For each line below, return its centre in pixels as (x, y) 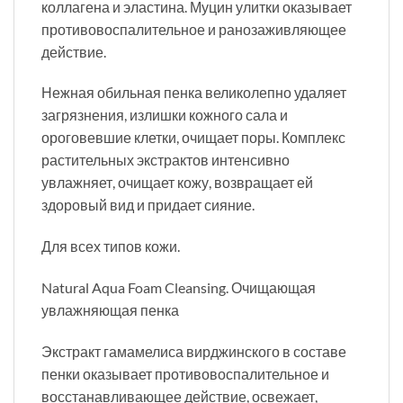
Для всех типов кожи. (111, 246)
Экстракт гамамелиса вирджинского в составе (194, 351)
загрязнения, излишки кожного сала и (165, 115)
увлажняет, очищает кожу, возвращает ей (177, 183)
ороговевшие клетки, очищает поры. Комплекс (193, 138)
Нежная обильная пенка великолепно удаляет (194, 93)
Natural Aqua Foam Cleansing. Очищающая (179, 288)
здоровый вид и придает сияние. (148, 205)
